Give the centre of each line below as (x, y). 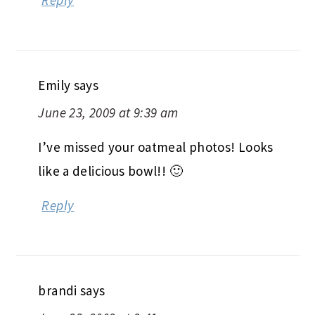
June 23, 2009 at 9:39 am (108, 112)
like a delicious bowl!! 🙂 (110, 171)
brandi (58, 290)
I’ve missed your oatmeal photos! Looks (156, 147)
